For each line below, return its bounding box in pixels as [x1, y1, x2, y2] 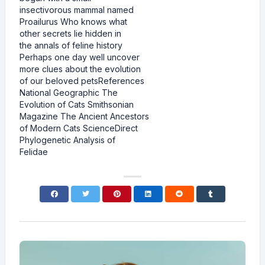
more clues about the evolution [20, 64, 141, 74]
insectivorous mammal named [20, 5, 134, 15]
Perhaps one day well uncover [20, 52, 140, 62]
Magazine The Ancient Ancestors [20, 111, 149, 121]
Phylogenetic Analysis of [20, 135, 115, 145]
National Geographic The [20, 88, 118, 98]
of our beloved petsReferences [20, 76, 144, 86]
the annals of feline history [20, 40, 122, 50]
